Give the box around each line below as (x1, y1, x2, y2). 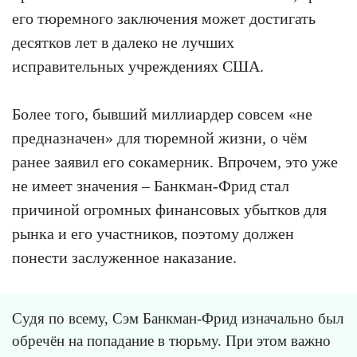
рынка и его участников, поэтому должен (12, 224, 294, 242)
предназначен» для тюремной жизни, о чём (12, 128, 308, 147)
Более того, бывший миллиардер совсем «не (12, 104, 312, 123)
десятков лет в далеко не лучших (12, 33, 234, 51)
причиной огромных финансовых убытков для (12, 200, 327, 218)
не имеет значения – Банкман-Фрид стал (12, 176, 289, 194)
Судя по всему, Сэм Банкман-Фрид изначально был (12, 309, 343, 327)
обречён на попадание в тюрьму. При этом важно (12, 331, 331, 349)
